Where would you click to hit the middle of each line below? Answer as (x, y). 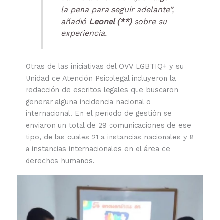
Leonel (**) (111, 21)
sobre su (150, 21)
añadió (75, 21)
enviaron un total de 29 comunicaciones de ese (108, 125)
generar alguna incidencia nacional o (88, 101)
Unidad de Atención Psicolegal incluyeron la (100, 78)
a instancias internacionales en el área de (98, 149)
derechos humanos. (60, 160)
